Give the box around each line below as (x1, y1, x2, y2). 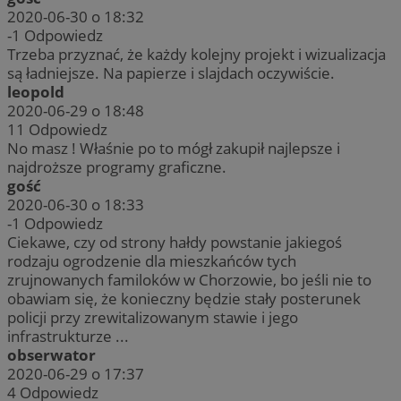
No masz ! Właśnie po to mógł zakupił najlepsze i (7, 137, 340, 158)
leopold (7, 81, 64, 102)
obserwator (7, 344, 96, 365)
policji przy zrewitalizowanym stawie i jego (7, 306, 298, 328)
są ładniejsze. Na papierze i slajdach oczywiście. (7, 62, 335, 83)
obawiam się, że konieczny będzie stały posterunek (7, 287, 361, 309)
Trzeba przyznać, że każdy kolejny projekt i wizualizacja (7, 43, 386, 64)
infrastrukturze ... (7, 325, 129, 346)
